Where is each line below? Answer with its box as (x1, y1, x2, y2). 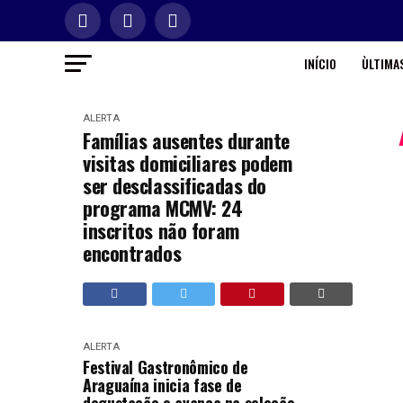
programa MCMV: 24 (83, 193, 243, 222)
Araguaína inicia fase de (83, 373, 242, 397)
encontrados (83, 238, 182, 267)
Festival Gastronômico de (83, 355, 248, 379)
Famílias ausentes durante (83, 126, 290, 155)
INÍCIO (303, 54, 336, 73)
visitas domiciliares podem (83, 148, 292, 177)
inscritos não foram (83, 216, 239, 245)
